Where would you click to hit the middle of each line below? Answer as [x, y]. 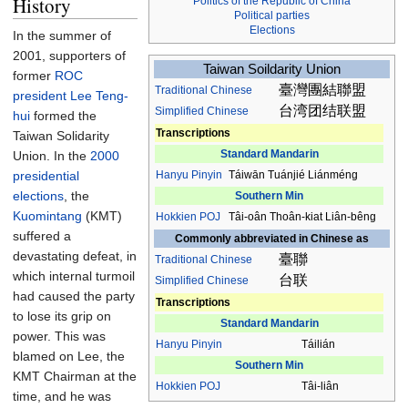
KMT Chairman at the [75, 376]
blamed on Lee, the [69, 356]
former [34, 76]
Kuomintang [47, 216]
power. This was [59, 336]
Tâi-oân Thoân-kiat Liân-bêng [302, 217]
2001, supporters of [69, 56]
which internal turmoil [74, 276]
